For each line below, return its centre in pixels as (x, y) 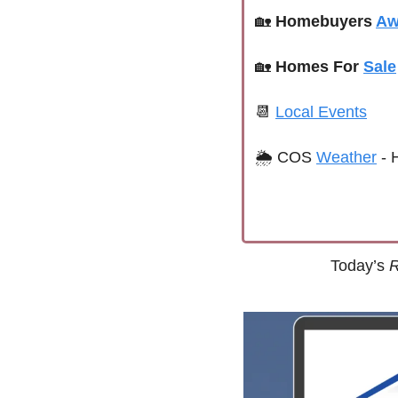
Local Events (321, 112)
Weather (346, 157)
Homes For (319, 67)
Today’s (359, 266)
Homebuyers (326, 21)
